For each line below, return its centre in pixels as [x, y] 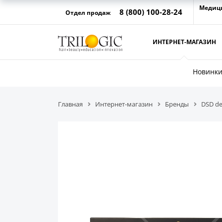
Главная [70, 104]
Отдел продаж [89, 12]
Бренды [177, 104]
